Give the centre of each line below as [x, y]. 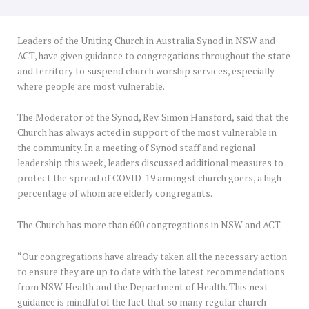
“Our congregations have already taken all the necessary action [152, 257]
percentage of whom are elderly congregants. [115, 193]
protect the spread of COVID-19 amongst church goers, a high [149, 178]
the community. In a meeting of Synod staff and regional [136, 148]
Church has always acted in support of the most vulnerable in [147, 133]
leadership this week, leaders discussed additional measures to [150, 163]
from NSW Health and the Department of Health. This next [143, 287]
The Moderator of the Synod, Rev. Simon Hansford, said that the [153, 118]
